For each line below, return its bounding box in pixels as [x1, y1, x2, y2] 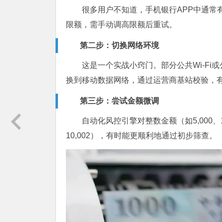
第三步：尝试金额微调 [80, 97, 159, 105]
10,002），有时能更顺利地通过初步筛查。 [66, 131, 217, 140]
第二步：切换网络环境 [80, 41, 159, 50]
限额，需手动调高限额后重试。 [66, 20, 177, 29]
